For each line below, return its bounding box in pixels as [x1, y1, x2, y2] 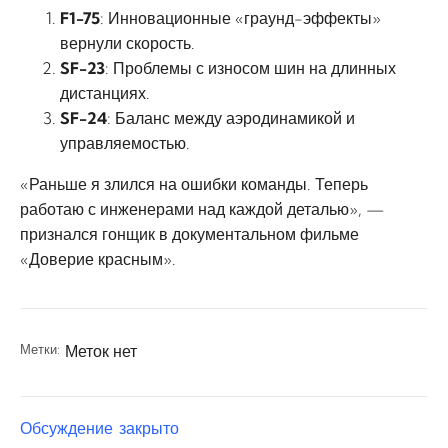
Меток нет [65, 341, 137, 361]
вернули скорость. [60, 33, 195, 53]
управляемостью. [60, 133, 190, 153]
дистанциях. [60, 83, 150, 103]
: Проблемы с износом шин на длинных [105, 58, 396, 78]
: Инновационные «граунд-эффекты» [100, 8, 381, 28]
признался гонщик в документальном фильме [20, 224, 359, 244]
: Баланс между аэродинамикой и [107, 108, 355, 128]
